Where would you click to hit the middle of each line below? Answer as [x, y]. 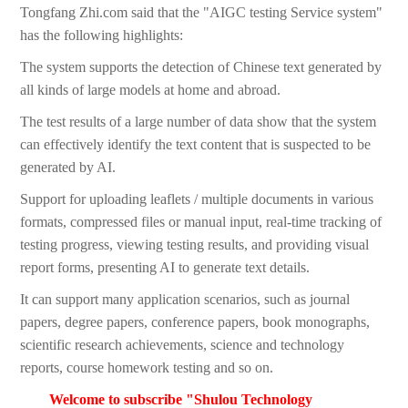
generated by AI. [68, 168]
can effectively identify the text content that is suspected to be [196, 145]
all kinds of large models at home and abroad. [151, 90]
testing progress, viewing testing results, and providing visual [195, 245]
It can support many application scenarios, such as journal [185, 300]
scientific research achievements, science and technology [183, 345]
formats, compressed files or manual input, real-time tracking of [201, 222]
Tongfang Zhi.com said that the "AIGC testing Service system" [202, 13]
